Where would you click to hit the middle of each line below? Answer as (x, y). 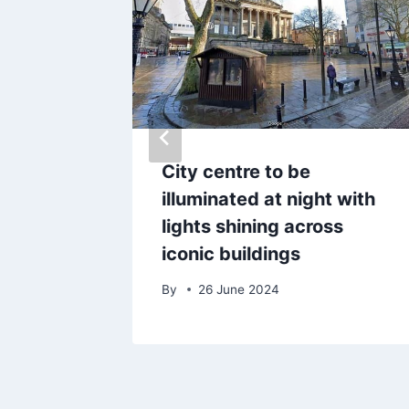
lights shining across (252, 227)
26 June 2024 (239, 289)
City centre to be (236, 172)
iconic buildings (231, 254)
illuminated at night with (268, 199)
